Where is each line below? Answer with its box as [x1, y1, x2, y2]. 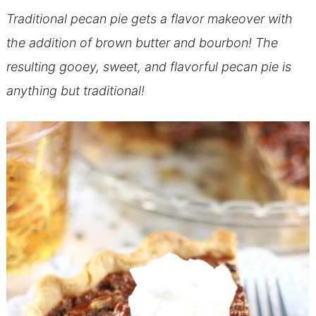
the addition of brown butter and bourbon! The [6, 35, 278, 50]
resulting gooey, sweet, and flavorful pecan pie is [6, 59, 291, 74]
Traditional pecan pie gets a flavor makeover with [6, 11, 293, 26]
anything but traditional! [6, 83, 145, 98]
